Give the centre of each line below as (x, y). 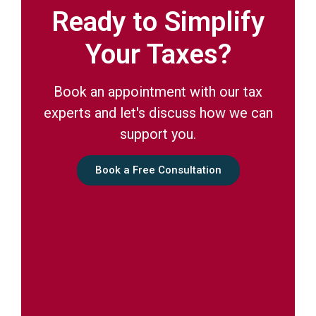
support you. (158, 134)
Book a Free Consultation (158, 170)
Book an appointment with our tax (158, 91)
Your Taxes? (158, 54)
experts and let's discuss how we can (158, 113)
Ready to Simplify (158, 22)
